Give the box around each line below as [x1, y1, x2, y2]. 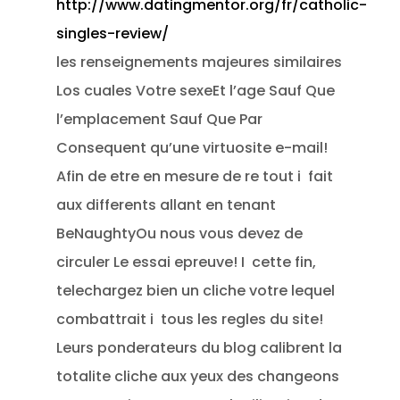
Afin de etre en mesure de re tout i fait [56, 166, 334, 187]
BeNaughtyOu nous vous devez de [56, 223, 304, 244]
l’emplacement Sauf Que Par [56, 109, 263, 129]
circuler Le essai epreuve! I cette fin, [56, 252, 317, 272]
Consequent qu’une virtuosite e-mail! [56, 137, 329, 158]
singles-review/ [56, 23, 170, 44]
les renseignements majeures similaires [56, 52, 343, 72]
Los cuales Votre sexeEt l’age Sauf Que [56, 80, 336, 101]
